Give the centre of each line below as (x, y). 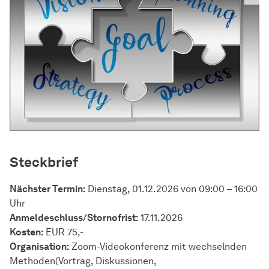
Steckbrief (44, 162)
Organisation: (39, 246)
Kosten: (26, 232)
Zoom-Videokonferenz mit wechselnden (158, 246)
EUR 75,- (63, 232)
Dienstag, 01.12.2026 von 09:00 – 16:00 (171, 189)
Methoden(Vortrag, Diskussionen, (83, 261)
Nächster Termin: (47, 189)
